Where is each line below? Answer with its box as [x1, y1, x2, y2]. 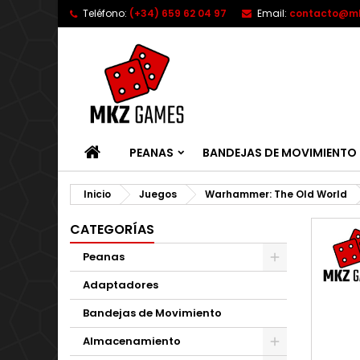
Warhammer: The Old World [205, 187, 347, 201]
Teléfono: [83, 6, 127, 20]
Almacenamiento [83, 333, 181, 349]
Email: [257, 6, 287, 20]
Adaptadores [83, 277, 158, 292]
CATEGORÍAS [70, 220, 154, 239]
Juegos [139, 187, 177, 201]
